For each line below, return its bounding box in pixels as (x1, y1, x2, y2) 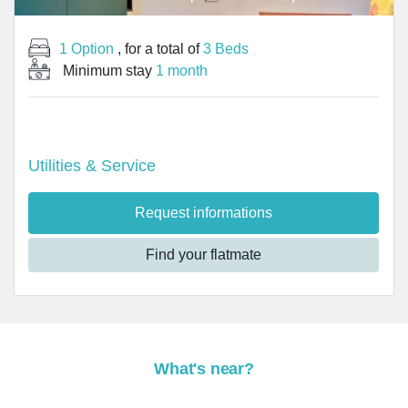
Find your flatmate (146, 247, 261, 262)
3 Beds (203, 41, 249, 56)
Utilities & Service (28, 157, 156, 175)
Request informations (135, 205, 272, 220)
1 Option (59, 41, 114, 56)
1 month (156, 63, 208, 78)
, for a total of (114, 41, 203, 56)
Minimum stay (59, 63, 156, 78)
